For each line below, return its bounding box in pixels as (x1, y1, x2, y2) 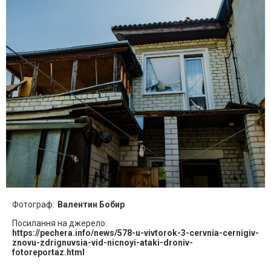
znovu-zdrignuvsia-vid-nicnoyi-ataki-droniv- (12, 237, 193, 247)
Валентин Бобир (57, 199, 125, 209)
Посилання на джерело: (12, 218, 107, 228)
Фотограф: (12, 199, 54, 209)
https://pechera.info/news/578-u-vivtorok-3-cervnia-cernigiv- (12, 227, 259, 238)
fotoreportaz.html (12, 247, 85, 257)
